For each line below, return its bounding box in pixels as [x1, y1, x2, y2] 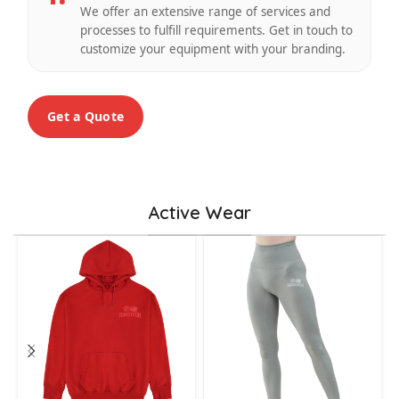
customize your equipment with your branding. [80, 41, 346, 58]
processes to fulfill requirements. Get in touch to [80, 22, 353, 39]
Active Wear [147, 201, 251, 224]
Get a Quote [47, 108, 125, 126]
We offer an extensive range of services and [80, 4, 330, 20]
